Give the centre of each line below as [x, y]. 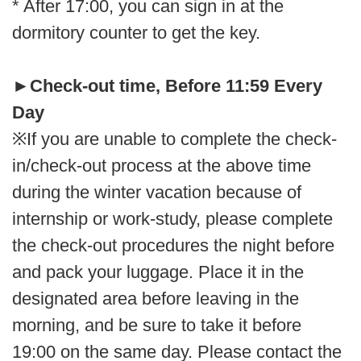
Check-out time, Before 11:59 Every [176, 85]
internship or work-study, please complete [172, 218]
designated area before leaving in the [156, 298]
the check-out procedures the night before [173, 245]
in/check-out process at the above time [162, 165]
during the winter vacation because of [157, 192]
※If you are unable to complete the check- [174, 139]
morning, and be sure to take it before [157, 325]
